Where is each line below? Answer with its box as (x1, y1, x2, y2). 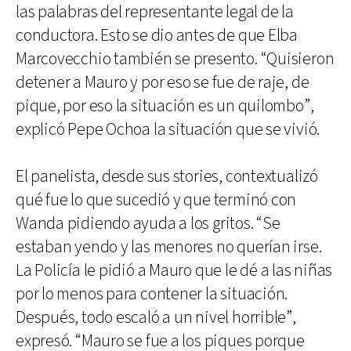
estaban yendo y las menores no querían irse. (16, 235, 322, 259)
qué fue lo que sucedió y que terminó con (16, 188, 297, 212)
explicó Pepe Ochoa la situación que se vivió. (16, 118, 320, 141)
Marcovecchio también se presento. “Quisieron (16, 47, 335, 71)
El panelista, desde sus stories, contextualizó (16, 165, 318, 188)
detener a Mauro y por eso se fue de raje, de (16, 71, 309, 94)
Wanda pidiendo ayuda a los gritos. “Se (16, 212, 280, 235)
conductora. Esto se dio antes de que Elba (16, 24, 298, 47)
